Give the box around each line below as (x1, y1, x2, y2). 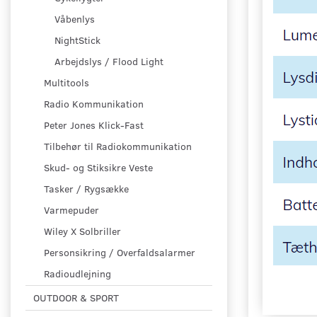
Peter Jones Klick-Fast (44, 118, 144, 132)
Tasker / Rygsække (44, 182, 129, 196)
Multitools (44, 76, 89, 90)
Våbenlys (54, 12, 95, 26)
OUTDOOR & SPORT (33, 291, 119, 305)
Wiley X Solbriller (44, 224, 121, 238)
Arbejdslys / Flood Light (54, 54, 163, 69)
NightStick (54, 33, 100, 47)
